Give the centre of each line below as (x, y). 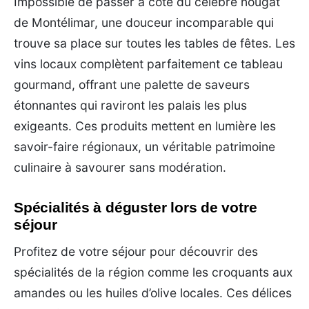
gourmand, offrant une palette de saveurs (132, 84)
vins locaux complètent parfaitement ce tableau (148, 63)
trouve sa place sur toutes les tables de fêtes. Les (154, 43)
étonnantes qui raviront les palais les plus (130, 105)
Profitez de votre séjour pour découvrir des (136, 251)
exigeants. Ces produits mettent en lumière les (145, 126)
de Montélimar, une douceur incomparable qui (144, 22)
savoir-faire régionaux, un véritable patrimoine (144, 146)
